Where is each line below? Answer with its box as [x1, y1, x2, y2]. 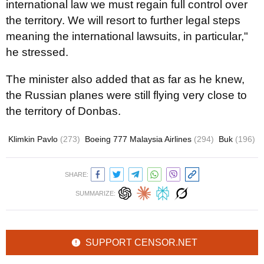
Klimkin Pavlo [8, 134, 60, 144]
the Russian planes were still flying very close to [6, 89, 247, 101]
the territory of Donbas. [6, 105, 121, 117]
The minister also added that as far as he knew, [6, 73, 245, 85]
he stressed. [6, 46, 68, 58]
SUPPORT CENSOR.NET [85, 237, 197, 247]
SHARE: [65, 171, 88, 178]
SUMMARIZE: [75, 190, 115, 197]
